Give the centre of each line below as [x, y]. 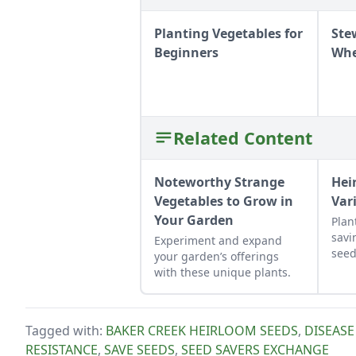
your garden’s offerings [217, 256]
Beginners [186, 52]
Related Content [243, 137]
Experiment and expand [218, 240]
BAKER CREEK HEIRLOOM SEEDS [202, 330]
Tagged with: [66, 330]
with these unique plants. [222, 272]
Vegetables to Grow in [224, 201]
